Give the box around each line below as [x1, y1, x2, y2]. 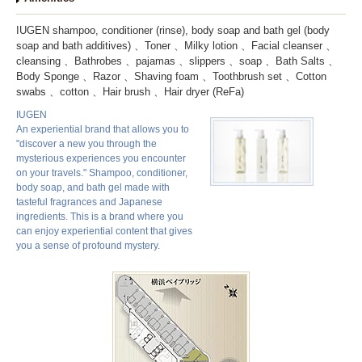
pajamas [136, 54, 175, 67]
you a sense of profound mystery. [16, 239, 160, 251]
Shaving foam [134, 69, 199, 82]
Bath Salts [276, 54, 325, 67]
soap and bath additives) [16, 39, 131, 52]
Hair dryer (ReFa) [164, 85, 244, 98]
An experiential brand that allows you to [16, 123, 189, 135]
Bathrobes [74, 54, 122, 67]
